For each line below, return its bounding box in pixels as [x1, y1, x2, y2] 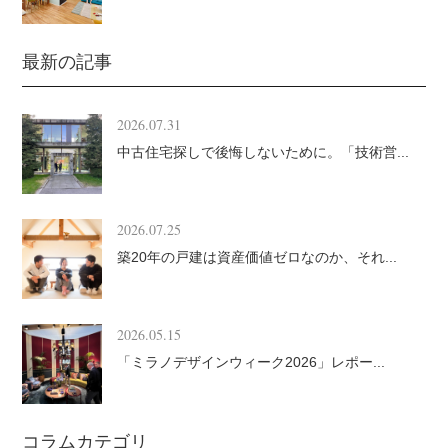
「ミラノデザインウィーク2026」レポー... [117, 354, 386, 371]
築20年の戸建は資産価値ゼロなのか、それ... [117, 249, 398, 266]
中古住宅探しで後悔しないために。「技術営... [117, 144, 410, 161]
